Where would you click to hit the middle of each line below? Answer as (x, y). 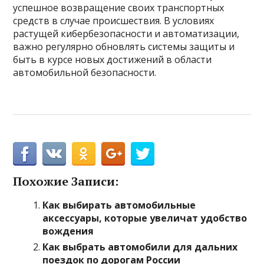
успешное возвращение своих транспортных (119, 8)
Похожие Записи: (66, 181)
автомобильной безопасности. (85, 72)
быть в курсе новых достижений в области (113, 60)
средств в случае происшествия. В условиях (114, 21)
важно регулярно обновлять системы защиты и (124, 47)
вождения (68, 231)
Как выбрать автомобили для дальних (140, 247)
